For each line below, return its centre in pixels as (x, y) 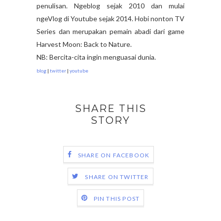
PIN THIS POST (117, 198)
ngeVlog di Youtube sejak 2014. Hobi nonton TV (110, 19)
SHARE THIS (110, 109)
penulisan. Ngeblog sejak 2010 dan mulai (110, 6)
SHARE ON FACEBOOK (114, 155)
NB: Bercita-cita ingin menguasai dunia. (96, 57)
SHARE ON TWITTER (117, 177)
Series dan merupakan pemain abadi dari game (110, 32)
